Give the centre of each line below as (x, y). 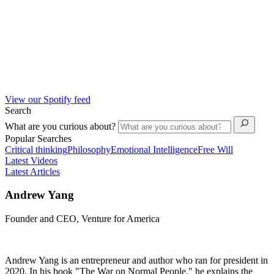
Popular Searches (38, 138)
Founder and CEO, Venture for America (82, 218)
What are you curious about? (61, 126)
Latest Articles (32, 171)
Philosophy (89, 149)
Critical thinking (36, 149)
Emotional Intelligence (154, 149)
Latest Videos (31, 160)
